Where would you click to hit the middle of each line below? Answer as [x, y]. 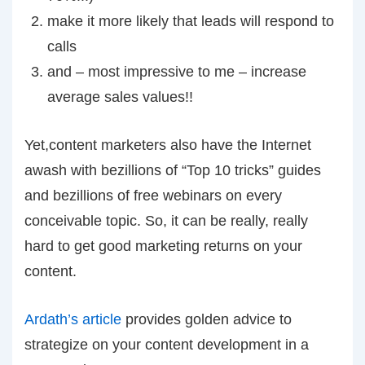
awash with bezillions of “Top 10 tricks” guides [173, 170]
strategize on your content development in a [167, 345]
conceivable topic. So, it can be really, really [166, 221]
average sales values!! [120, 97]
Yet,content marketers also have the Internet [168, 145]
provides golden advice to [207, 319]
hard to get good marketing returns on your [163, 246]
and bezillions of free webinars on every [153, 196]
